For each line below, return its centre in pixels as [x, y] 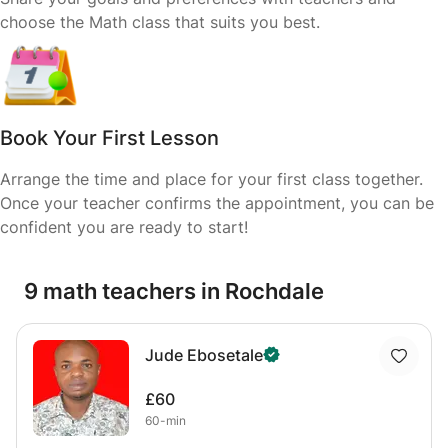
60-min [165, 420]
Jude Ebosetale [204, 355]
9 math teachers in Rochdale [174, 291]
